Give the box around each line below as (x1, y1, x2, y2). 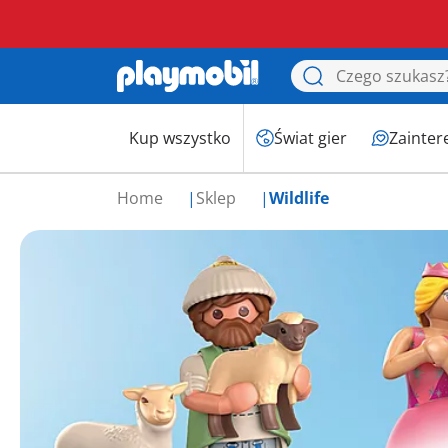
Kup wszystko (129, 127, 231, 149)
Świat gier (274, 127, 347, 149)
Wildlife (269, 187, 329, 209)
